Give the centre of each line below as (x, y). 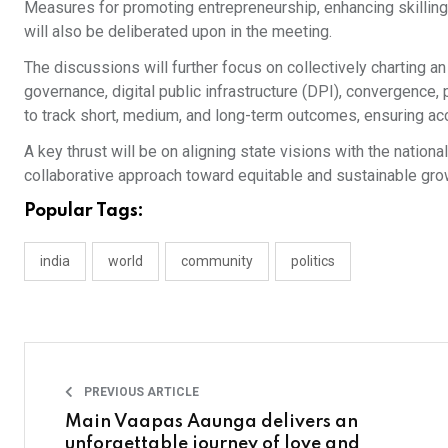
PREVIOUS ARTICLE (140, 392)
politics (313, 261)
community (217, 261)
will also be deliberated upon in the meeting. (178, 32)
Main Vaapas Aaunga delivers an (211, 422)
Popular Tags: (84, 211)
